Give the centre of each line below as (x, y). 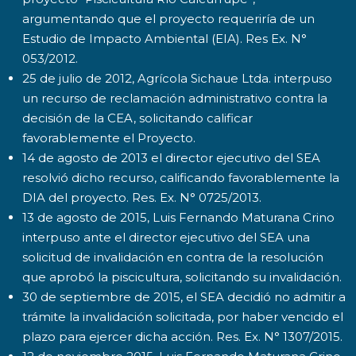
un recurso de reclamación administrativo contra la (175, 98)
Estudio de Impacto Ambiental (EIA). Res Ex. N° (164, 39)
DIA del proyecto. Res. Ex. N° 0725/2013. (142, 197)
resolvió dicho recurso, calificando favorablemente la (181, 178)
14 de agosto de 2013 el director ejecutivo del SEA (171, 158)
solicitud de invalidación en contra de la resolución (173, 257)
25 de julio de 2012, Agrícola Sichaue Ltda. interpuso (177, 78)
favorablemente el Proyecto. (109, 138)
